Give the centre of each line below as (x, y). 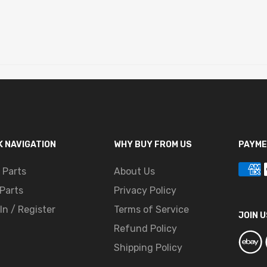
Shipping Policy (148, 247)
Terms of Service (151, 209)
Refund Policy (145, 228)
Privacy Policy (145, 190)
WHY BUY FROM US (153, 144)
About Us (134, 171)
